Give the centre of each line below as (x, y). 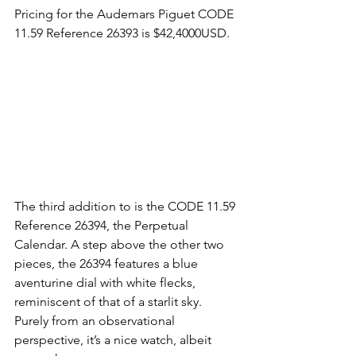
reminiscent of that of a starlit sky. (110, 301)
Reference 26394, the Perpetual (103, 225)
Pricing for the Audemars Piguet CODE (126, 14)
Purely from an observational (96, 320)
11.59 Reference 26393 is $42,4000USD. (122, 33)
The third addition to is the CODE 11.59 (126, 206)
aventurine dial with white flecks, (106, 282)
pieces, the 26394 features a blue (108, 263)
